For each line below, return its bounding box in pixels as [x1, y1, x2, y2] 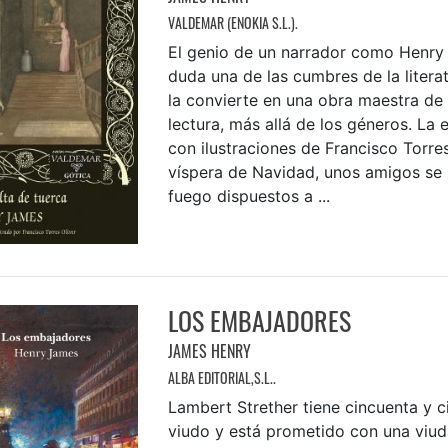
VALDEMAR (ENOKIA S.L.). [167, 11, 298, 33]
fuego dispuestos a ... [167, 185, 330, 206]
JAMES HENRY [167, 338, 251, 363]
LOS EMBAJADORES [167, 300, 351, 340]
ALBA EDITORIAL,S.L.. [167, 366, 276, 388]
